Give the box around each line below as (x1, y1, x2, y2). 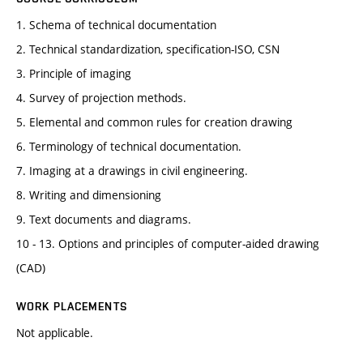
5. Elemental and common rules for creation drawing (16, 114, 293, 130)
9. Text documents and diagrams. (16, 211, 191, 228)
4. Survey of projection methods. (16, 90, 186, 106)
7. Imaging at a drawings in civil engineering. (16, 163, 248, 179)
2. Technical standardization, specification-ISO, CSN (16, 41, 280, 58)
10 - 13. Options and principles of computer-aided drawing (16, 236, 319, 252)
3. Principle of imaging (16, 66, 131, 82)
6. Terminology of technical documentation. (16, 139, 241, 155)
